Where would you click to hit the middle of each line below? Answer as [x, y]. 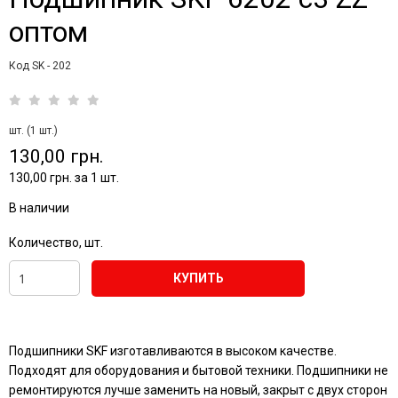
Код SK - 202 [40, 65]
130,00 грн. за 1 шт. [64, 177]
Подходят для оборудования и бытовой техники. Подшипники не [199, 370]
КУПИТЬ [198, 278]
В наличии [39, 207]
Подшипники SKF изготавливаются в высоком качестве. [173, 350]
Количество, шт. [56, 242]
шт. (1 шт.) [33, 130]
